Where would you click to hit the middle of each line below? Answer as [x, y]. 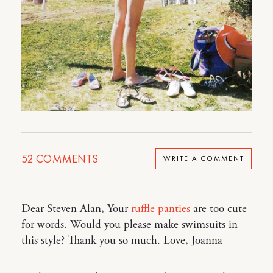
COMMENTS [66, 158]
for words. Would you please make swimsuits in [129, 225]
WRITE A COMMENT [204, 159]
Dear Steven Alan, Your [76, 209]
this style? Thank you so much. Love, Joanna [122, 240]
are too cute [218, 209]
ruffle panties [161, 209]
